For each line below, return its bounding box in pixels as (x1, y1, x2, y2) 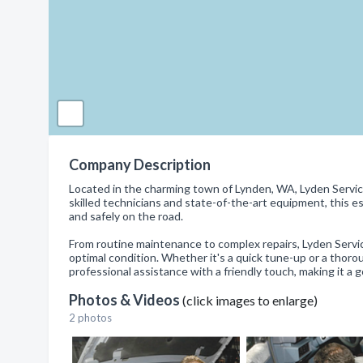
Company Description (69, 156, 211, 173)
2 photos (69, 311, 112, 324)
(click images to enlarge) (182, 293, 318, 308)
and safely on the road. (69, 209, 183, 223)
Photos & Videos (69, 291, 182, 309)
